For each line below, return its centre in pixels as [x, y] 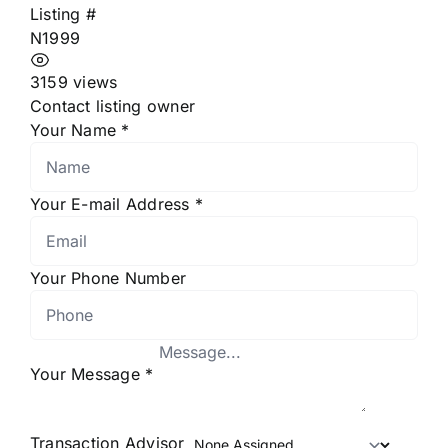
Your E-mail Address [112, 203]
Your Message [88, 373]
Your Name [76, 129]
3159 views [74, 81]
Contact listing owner [113, 105]
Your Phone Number [108, 277]
